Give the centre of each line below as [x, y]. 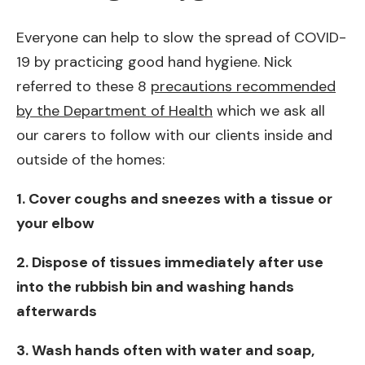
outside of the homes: [90, 159]
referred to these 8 [84, 86]
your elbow [55, 223]
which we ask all [269, 110]
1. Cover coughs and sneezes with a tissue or [174, 198]
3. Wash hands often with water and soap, [165, 350]
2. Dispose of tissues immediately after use [170, 262]
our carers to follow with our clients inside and [174, 135]
